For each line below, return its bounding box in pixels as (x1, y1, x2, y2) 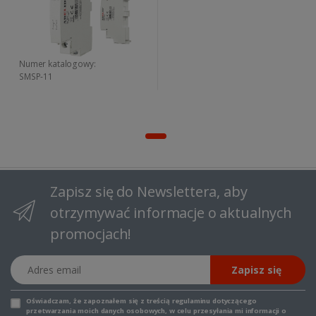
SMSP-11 (19, 70, 53, 83)
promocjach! (49, 224, 132, 243)
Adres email (10, 255, 63, 269)
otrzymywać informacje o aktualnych (49, 202, 292, 222)
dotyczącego (210, 296, 257, 305)
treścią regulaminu (146, 296, 211, 305)
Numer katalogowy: (19, 57, 96, 70)
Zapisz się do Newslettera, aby (49, 181, 248, 201)
